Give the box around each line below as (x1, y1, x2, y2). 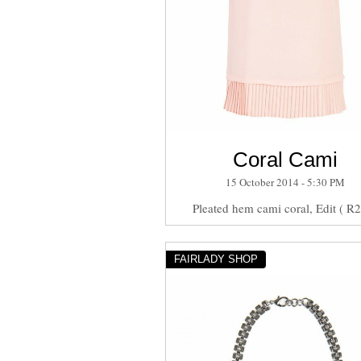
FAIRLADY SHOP (173, 252, 258, 265)
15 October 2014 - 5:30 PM (226, 174, 346, 189)
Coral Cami (233, 147, 338, 172)
